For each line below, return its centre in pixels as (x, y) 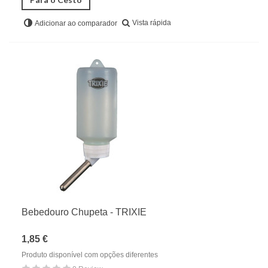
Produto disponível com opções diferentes (90, 255)
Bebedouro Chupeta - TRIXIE (84, 212)
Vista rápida (152, 23)
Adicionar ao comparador (76, 24)
